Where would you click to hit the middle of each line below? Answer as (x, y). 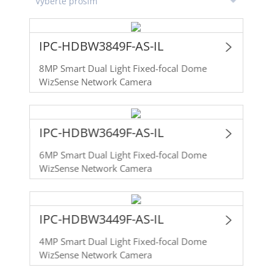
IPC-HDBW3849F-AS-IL (101, 46)
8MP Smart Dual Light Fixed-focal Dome (123, 68)
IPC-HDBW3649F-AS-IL (101, 132)
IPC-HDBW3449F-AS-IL (101, 219)
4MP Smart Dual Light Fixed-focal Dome (123, 241)
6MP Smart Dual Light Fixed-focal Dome (123, 154)
